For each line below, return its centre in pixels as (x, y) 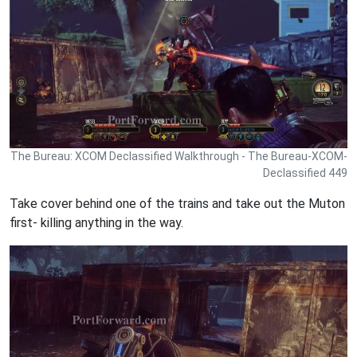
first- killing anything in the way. (96, 222)
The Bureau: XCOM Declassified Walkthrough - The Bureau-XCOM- (179, 156)
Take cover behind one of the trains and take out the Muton (177, 203)
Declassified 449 (305, 173)
